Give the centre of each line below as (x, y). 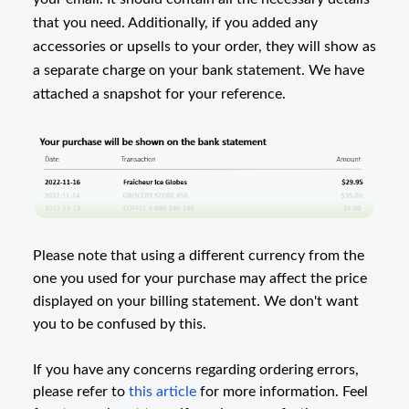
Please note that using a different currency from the (199, 255)
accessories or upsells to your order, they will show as (204, 47)
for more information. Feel (282, 391)
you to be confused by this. (120, 324)
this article (163, 391)
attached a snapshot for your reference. (159, 94)
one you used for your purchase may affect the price (200, 278)
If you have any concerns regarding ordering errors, (196, 369)
